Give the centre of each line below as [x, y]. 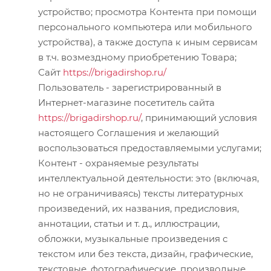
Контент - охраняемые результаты [119, 163]
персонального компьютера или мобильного [145, 27]
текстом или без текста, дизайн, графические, [145, 253]
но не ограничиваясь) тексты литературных [141, 193]
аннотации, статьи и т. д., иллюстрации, [129, 223]
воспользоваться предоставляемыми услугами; [150, 148]
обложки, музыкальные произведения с [133, 238]
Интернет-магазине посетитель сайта [126, 102]
